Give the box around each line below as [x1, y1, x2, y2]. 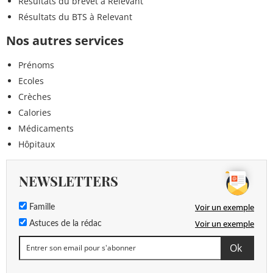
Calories [18, 106, 51, 118]
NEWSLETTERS [19, 171, 118, 190]
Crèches [18, 90, 51, 102]
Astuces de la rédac [27, 219, 102, 228]
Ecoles [18, 74, 44, 87]
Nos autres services [6, 32, 124, 49]
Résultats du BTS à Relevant [18, 10, 132, 23]
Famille [27, 202, 55, 211]
